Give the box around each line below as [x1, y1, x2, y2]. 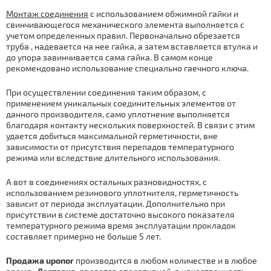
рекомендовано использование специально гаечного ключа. [6, 62, 249, 73]
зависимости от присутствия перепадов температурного [6, 141, 234, 152]
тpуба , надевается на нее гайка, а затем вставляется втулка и [6, 41, 258, 51]
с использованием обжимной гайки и [88, 8, 238, 19]
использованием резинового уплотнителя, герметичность [6, 187, 238, 198]
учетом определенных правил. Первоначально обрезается [6, 30, 240, 41]
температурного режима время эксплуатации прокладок [6, 220, 236, 230]
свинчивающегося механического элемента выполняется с [6, 19, 244, 30]
